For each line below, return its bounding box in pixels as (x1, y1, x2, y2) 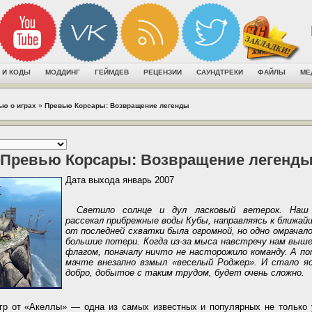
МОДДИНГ (45, 68, 80, 76)
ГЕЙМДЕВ (95, 68, 129, 76)
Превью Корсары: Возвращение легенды (45, 102, 189, 109)
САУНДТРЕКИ (196, 68, 243, 76)
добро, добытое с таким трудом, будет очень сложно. (65, 267, 304, 279)
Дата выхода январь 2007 (65, 175, 174, 185)
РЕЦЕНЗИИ (143, 68, 182, 76)
